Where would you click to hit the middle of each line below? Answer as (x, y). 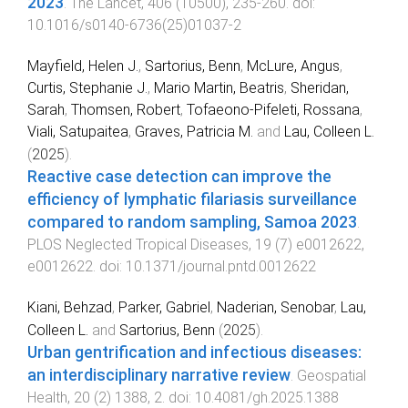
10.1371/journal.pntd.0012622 (221, 267)
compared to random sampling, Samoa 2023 (192, 223)
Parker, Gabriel (164, 308)
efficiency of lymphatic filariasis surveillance (192, 200)
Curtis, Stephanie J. (87, 88)
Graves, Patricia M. (194, 132)
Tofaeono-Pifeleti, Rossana (273, 110)
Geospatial (331, 376)
